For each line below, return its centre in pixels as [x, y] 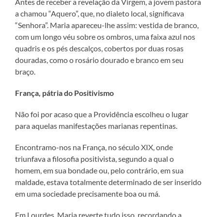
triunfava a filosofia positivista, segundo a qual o [95, 158]
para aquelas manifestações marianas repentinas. [96, 125]
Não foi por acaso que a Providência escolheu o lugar [102, 114]
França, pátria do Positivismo [65, 93]
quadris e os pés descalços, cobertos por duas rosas [100, 48]
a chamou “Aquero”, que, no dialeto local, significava [100, 13]
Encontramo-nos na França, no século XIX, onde [94, 147]
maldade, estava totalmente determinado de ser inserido [108, 182]
